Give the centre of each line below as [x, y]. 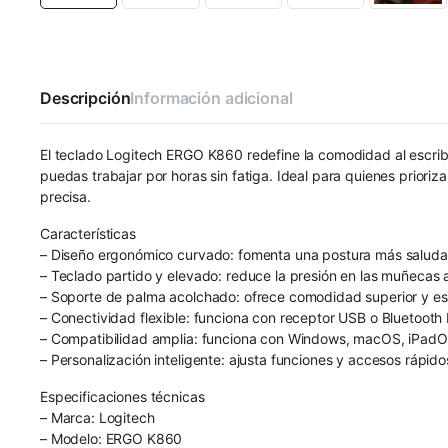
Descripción [85, 97]
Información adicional [211, 97]
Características [88, 233]
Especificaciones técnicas [122, 396]
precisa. [65, 196]
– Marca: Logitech [97, 417]
